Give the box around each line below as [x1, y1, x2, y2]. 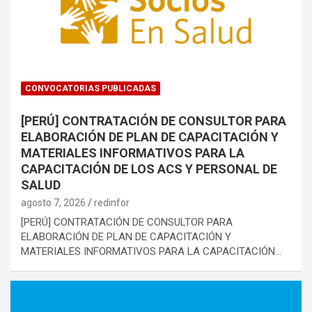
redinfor [94, 197, 130, 209]
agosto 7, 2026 [21, 197, 86, 209]
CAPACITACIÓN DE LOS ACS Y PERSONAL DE [21, 162, 277, 177]
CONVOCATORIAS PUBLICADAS [25, 84, 156, 94]
